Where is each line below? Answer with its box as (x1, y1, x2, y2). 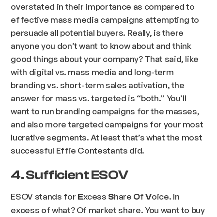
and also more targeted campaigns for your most (11, 118, 203, 129)
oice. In (151, 190, 180, 201)
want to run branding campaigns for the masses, (11, 105, 200, 116)
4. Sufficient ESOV (11, 167, 128, 183)
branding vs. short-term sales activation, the (11, 79, 185, 90)
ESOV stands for (11, 190, 77, 201)
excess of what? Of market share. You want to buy (11, 204, 205, 215)
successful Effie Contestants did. (11, 144, 144, 155)
